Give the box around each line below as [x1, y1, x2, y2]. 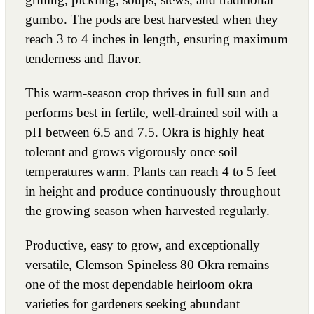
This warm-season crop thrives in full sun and [25, 85, 270, 100]
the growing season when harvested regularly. [25, 203, 270, 218]
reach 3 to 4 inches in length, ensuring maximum [25, 31, 288, 46]
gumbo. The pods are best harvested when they [25, 11, 278, 27]
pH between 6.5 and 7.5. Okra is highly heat [25, 124, 264, 139]
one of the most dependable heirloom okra [25, 276, 252, 292]
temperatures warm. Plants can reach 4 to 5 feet [25, 163, 276, 179]
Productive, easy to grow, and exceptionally [25, 237, 260, 252]
